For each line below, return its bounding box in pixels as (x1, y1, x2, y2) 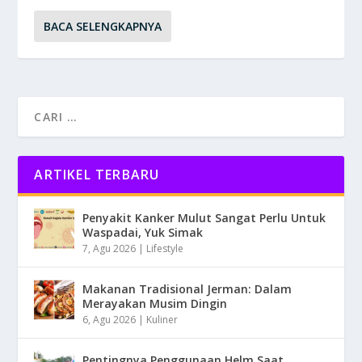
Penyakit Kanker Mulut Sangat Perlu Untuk (82, 210, 326, 226)
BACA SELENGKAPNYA (44, 19, 162, 35)
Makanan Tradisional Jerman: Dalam (82, 281, 293, 297)
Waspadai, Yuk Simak (82, 225, 204, 241)
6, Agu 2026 (82, 313, 137, 327)
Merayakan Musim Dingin (82, 296, 228, 312)
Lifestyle (146, 242, 184, 256)
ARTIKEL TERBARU (34, 166, 160, 184)
